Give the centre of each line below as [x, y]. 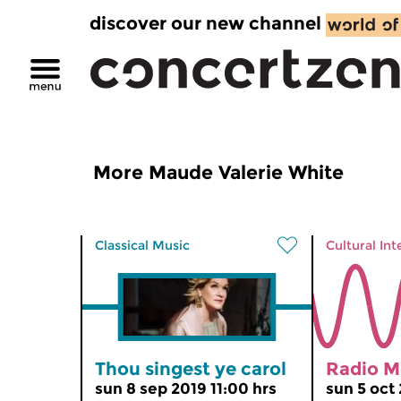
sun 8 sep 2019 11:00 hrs [186, 388]
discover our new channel [205, 23]
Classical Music [142, 245]
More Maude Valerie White [218, 172]
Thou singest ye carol [191, 369]
